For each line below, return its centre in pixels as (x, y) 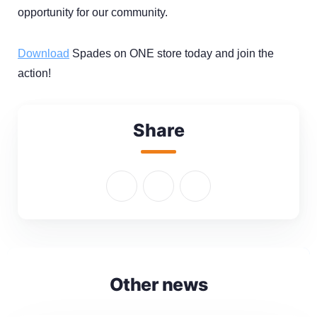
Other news (158, 284)
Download (44, 53)
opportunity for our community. (93, 12)
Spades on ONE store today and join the (172, 53)
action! (34, 73)
